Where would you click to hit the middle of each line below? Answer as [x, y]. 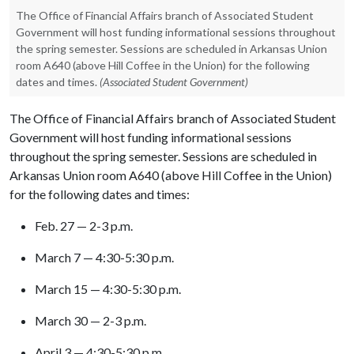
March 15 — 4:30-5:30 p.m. [109, 289]
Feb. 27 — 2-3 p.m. [85, 226]
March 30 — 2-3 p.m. [92, 320]
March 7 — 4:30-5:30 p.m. [105, 257]
